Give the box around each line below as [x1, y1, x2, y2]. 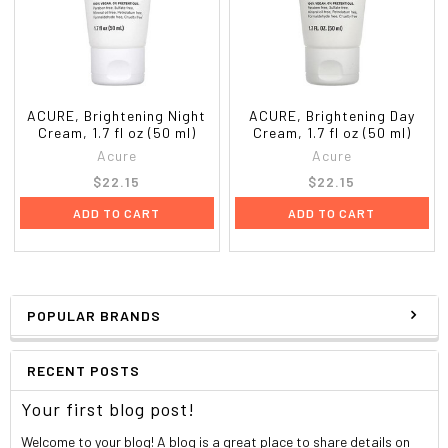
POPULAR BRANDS [26, 306, 161, 324]
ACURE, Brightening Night [27, 106, 207, 124]
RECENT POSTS [26, 361, 140, 379]
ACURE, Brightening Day [248, 106, 415, 124]
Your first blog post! [21, 397, 196, 420]
